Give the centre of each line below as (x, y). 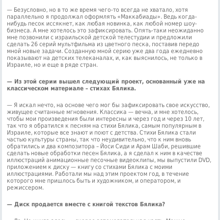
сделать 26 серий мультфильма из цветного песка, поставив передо (103, 44)
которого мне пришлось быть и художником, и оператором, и (94, 180)
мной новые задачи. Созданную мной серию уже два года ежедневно (105, 51)
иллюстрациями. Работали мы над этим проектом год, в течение (98, 174)
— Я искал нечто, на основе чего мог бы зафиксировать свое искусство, (109, 105)
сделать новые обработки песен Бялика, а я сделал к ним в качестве (105, 153)
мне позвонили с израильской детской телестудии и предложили (100, 37)
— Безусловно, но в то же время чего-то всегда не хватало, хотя (98, 10)
